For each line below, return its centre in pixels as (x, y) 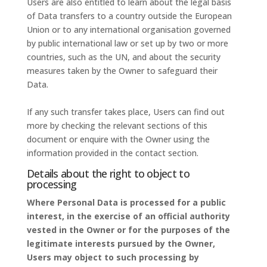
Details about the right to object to (108, 173)
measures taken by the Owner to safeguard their (122, 71)
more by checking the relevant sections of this (117, 125)
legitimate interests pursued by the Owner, (121, 243)
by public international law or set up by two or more (127, 43)
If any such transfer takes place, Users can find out (125, 112)
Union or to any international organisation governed (128, 30)
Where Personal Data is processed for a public (126, 202)
